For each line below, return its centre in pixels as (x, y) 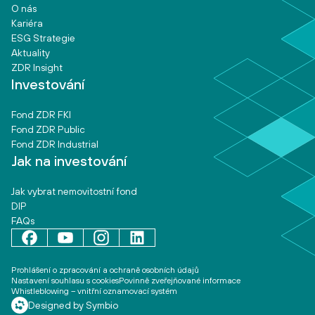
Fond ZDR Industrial (55, 144)
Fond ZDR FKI (41, 115)
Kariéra (27, 23)
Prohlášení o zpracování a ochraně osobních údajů (105, 270)
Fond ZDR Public (48, 129)
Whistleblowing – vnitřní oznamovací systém (94, 291)
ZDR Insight (37, 67)
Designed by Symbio (73, 305)
